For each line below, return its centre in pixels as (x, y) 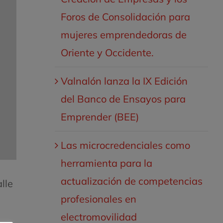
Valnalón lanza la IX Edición (124, 81)
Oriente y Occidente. (107, 53)
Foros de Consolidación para (125, 17)
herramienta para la (106, 163)
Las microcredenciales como (125, 145)
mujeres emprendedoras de (123, 35)
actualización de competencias (131, 181)
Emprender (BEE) (100, 117)
